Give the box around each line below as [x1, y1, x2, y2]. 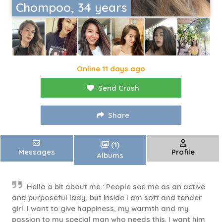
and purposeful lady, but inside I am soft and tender [12, 193, 202, 203]
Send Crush [98, 83, 139, 93]
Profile [171, 147, 195, 157]
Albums [96, 151, 123, 161]
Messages [18, 147, 55, 157]
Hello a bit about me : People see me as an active [27, 182, 205, 192]
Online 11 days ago [77, 64, 145, 74]
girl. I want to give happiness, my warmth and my [12, 204, 189, 214]
